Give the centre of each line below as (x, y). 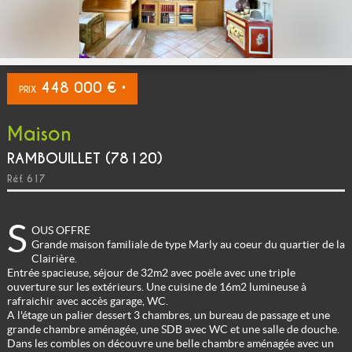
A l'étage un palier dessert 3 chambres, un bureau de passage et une (168, 315)
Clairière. (54, 258)
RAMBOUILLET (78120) (84, 158)
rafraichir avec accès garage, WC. (87, 301)
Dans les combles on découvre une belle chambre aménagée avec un (170, 343)
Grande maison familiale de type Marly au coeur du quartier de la (188, 244)
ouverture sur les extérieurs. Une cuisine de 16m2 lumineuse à (156, 286)
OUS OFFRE (60, 230)
